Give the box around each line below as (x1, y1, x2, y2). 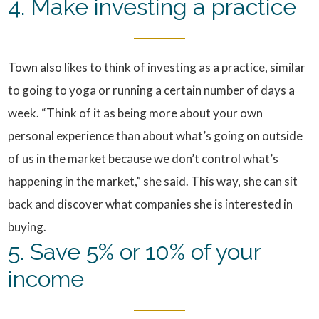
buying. (8, 219, 47, 234)
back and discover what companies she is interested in (8, 197, 293, 211)
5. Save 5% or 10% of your (8, 239, 261, 265)
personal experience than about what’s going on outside (8, 128, 303, 143)
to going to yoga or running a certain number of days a (8, 83, 296, 98)
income (8, 266, 85, 292)
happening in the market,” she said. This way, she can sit (8, 174, 298, 189)
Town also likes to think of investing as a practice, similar (8, 60, 306, 75)
